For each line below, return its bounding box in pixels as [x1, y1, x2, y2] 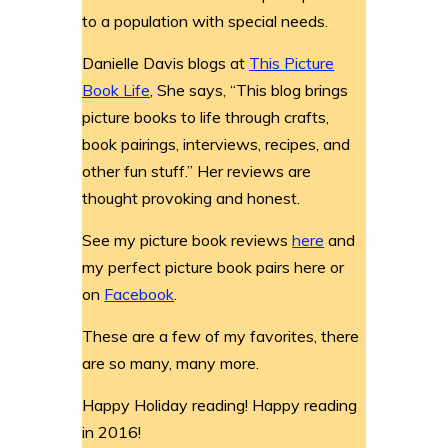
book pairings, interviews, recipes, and [82, 133, 351, 154]
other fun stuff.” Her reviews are [82, 160, 312, 181]
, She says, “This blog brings [150, 79, 349, 100]
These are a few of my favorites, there [82, 325, 360, 346]
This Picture [249, 52, 335, 73]
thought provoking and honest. [82, 187, 301, 208]
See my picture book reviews [82, 229, 293, 250]
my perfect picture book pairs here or [82, 256, 345, 277]
